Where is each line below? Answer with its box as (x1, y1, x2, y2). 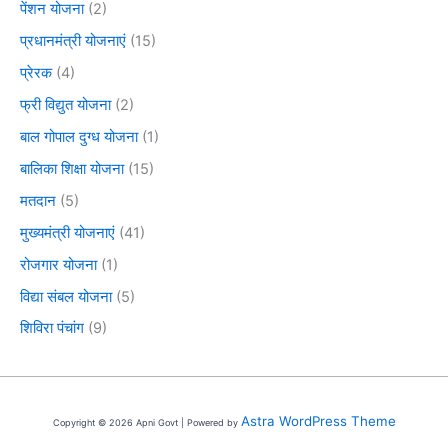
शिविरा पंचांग (20, 319, 84, 338)
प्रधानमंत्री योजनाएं (20, 32, 126, 50)
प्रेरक (20, 63, 52, 82)
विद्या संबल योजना (20, 287, 112, 306)
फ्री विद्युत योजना (20, 95, 111, 114)
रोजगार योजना (20, 255, 97, 274)
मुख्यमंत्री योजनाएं (20, 223, 115, 242)
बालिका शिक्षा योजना (20, 159, 124, 178)
